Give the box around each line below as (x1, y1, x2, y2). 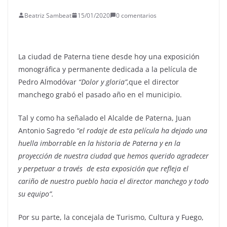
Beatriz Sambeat (24, 11, 71, 20)
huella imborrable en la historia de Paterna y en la (18, 138, 180, 148)
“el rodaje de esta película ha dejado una (77, 125, 207, 135)
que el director (129, 77, 179, 87)
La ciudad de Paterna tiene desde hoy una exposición (18, 51, 200, 61)
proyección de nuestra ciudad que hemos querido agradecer (18, 150, 209, 161)
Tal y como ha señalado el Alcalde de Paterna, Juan (18, 112, 191, 123)
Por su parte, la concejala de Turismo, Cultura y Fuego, (18, 212, 204, 222)
